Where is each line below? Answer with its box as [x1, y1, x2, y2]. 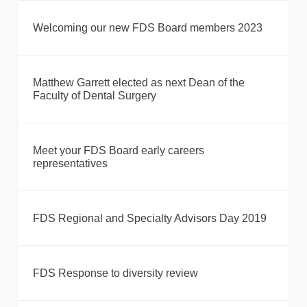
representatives [33, 158, 108, 170]
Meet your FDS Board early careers [33, 145, 204, 157]
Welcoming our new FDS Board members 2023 [33, 22, 262, 34]
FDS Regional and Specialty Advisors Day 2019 [33, 212, 267, 225]
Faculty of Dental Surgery [33, 90, 156, 102]
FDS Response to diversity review [33, 267, 198, 280]
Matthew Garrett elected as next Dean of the [33, 77, 245, 89]
